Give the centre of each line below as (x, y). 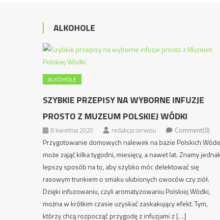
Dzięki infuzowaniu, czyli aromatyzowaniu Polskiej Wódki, (127, 191)
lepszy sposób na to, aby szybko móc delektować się (121, 167)
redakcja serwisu (134, 130)
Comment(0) (192, 130)
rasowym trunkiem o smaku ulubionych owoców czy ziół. (126, 179)
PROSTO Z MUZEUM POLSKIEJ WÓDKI (115, 116)
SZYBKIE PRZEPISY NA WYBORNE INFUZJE (124, 100)
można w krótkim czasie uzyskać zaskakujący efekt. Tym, (125, 204)
